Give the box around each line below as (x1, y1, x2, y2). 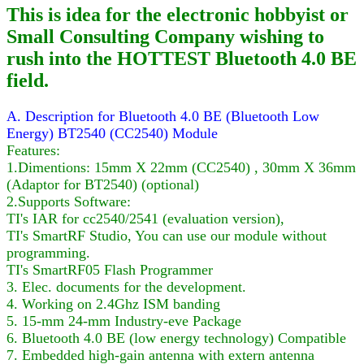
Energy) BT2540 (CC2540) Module (6, 124, 218, 141)
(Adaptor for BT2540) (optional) (6, 175, 199, 193)
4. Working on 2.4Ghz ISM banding (6, 295, 220, 312)
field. (6, 69, 49, 91)
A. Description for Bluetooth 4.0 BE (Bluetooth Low (6, 107, 319, 124)
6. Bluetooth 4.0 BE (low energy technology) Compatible (6, 329, 346, 346)
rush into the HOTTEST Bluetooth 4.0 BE (6, 47, 357, 69)
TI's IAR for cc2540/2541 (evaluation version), (6, 210, 284, 227)
